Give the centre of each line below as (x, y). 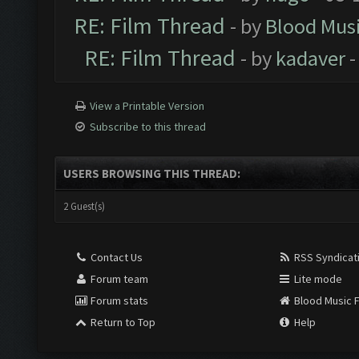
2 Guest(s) (84, 206)
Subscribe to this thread (148, 127)
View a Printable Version (147, 106)
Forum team (118, 279)
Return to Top (122, 322)
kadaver (311, 58)
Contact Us (115, 257)
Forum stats (118, 301)
